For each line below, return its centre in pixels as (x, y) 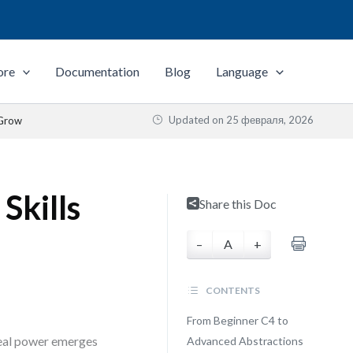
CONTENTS (232, 290)
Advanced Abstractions (245, 341)
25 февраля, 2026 (270, 120)
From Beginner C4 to (237, 320)
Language (242, 71)
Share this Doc (238, 204)
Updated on (196, 120)
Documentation (98, 71)
